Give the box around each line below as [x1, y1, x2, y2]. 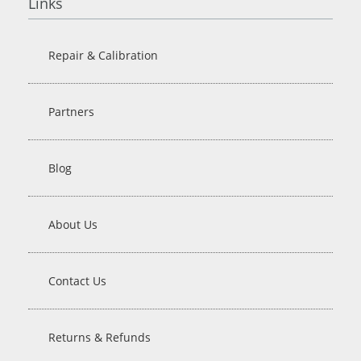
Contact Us [48, 273, 106, 289]
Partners [48, 104, 94, 120]
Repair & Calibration [48, 48, 158, 64]
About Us [48, 217, 98, 233]
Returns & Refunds [48, 330, 151, 346]
